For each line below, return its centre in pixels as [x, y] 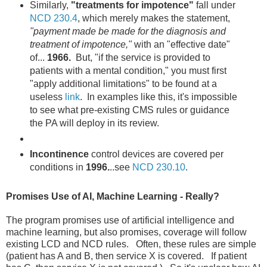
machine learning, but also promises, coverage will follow [126, 232]
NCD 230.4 [53, 18]
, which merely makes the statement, [153, 18]
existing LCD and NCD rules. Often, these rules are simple [131, 244]
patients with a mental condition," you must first [128, 71]
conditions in [56, 167]
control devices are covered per [157, 154]
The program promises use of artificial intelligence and [120, 220]
